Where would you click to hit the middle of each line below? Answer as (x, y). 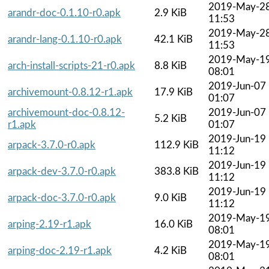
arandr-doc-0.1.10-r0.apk (64, 13)
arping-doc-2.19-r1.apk (60, 250)
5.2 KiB (171, 118)
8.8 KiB (171, 65)
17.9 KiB (174, 92)
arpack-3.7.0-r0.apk (52, 145)
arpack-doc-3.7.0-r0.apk (62, 198)
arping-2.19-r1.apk (50, 224)
